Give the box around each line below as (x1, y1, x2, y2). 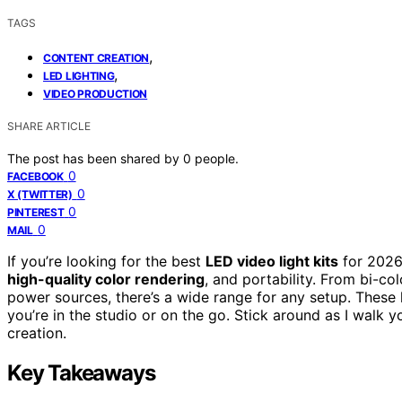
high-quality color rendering (7, 269, 205, 288)
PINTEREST (7, 205, 65, 219)
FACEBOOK (7, 169, 64, 183)
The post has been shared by (7, 150, 183, 166)
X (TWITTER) (7, 187, 73, 201)
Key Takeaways (7, 359, 155, 386)
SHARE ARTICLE (7, 118, 91, 133)
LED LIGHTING (43, 68, 115, 83)
